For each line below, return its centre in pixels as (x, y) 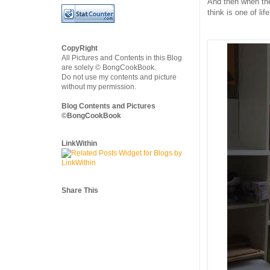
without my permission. (99, 87)
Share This (80, 190)
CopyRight (80, 48)
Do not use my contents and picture (119, 77)
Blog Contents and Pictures (108, 106)
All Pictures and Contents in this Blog (122, 58)
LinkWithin (79, 143)
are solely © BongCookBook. (109, 67)
